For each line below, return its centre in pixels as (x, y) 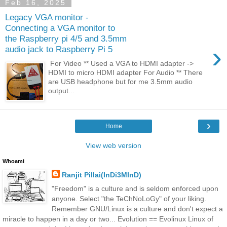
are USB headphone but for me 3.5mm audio (121, 82)
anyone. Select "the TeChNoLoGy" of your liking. (129, 199)
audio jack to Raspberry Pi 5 (59, 49)
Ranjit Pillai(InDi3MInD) (101, 175)
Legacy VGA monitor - (47, 17)
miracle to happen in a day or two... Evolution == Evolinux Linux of (108, 219)
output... (62, 91)
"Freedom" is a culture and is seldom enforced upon (135, 189)
